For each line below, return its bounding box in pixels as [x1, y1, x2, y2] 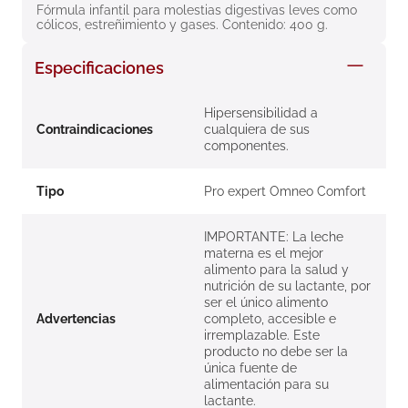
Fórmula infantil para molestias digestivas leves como [36, 3, 361, 18]
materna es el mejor [204, 246, 323, 261]
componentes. [204, 138, 289, 154]
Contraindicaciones [36, 122, 153, 138]
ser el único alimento [204, 295, 328, 311]
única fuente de [204, 361, 297, 376]
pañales [60, 72, 101, 88]
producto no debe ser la [204, 344, 348, 360]
